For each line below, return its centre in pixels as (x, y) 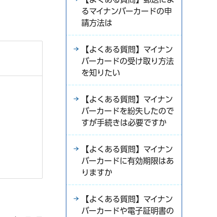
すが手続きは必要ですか (124, 123)
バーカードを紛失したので (128, 111)
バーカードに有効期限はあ (128, 161)
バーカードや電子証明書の (128, 211)
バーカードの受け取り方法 (128, 61)
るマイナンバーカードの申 (127, 11)
